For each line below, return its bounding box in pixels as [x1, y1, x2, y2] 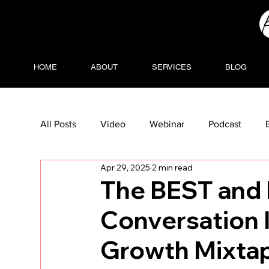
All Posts [40, 118, 77, 129]
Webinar [150, 118, 185, 129]
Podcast [208, 118, 242, 129]
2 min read [152, 162, 193, 173]
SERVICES [151, 62, 192, 71]
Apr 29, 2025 [100, 162, 151, 173]
